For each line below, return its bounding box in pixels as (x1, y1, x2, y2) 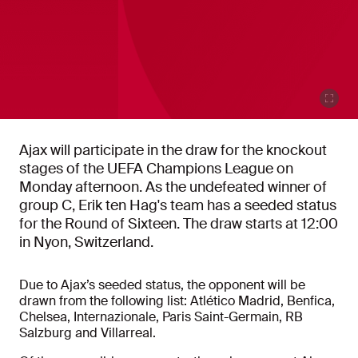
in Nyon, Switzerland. (19, 233, 153, 253)
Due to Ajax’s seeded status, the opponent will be (19, 276, 305, 294)
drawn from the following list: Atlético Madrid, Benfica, (19, 292, 335, 310)
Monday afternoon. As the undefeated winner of (19, 177, 327, 197)
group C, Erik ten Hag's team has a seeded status (19, 196, 336, 216)
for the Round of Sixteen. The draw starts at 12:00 (19, 214, 338, 234)
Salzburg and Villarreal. (19, 324, 156, 342)
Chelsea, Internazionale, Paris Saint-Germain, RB (19, 308, 303, 326)
